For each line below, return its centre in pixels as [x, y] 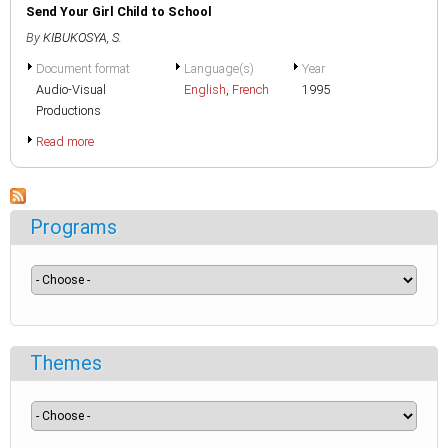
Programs [73, 227]
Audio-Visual [71, 89]
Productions [68, 110]
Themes [66, 363]
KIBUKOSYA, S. [82, 37]
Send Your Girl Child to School [119, 11]
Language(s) [219, 68]
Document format [83, 68]
